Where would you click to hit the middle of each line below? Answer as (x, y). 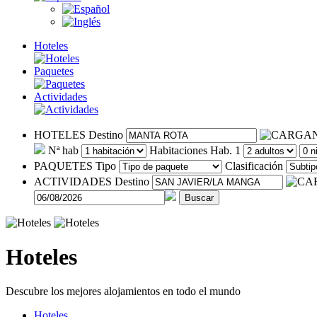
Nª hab (63, 150)
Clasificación (254, 166)
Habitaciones (178, 150)
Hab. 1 (225, 150)
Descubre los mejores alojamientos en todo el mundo (123, 292)
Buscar (199, 197)
